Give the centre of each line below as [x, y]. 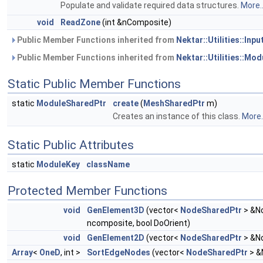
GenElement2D [116, 238]
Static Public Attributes [71, 145]
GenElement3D [116, 210]
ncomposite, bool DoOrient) [139, 223]
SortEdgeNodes [119, 252]
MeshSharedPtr [174, 103]
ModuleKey [58, 164]
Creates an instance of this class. [177, 116]
